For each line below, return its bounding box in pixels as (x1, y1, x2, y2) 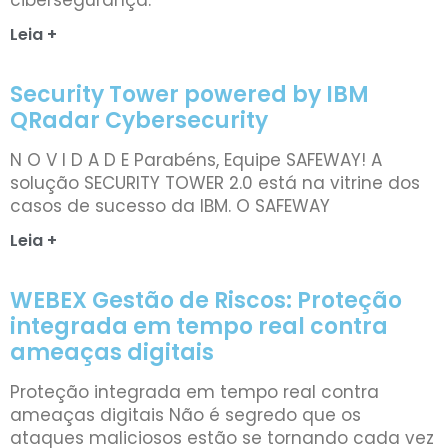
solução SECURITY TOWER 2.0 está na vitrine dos (10, 170, 420, 195)
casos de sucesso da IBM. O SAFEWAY (10, 193, 330, 218)
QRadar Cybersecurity (10, 104, 268, 136)
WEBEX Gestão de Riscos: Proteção (10, 284, 402, 316)
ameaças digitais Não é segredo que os (10, 402, 361, 427)
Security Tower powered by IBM (10, 78, 369, 110)
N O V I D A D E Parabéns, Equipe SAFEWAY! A (10, 147, 382, 172)
